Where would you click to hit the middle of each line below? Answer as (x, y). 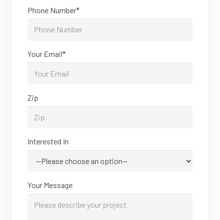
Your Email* (47, 54)
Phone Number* (54, 10)
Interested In (48, 141)
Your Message (50, 185)
